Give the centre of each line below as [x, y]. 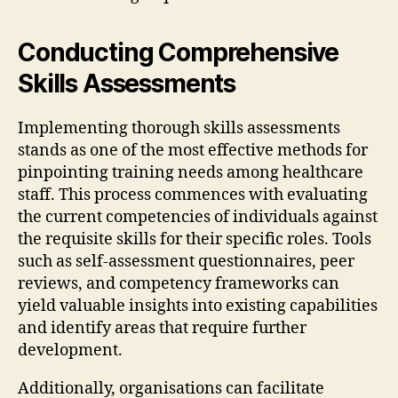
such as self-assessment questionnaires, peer [186, 261]
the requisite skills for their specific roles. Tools [195, 239]
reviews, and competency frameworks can [179, 283]
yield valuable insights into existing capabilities [198, 306]
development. [70, 350]
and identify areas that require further [162, 328]
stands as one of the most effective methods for [193, 150]
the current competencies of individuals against [198, 217]
